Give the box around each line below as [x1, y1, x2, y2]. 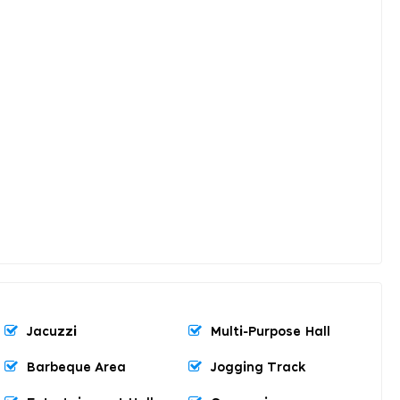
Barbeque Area [27, 361, 126, 374]
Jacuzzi [27, 325, 77, 338]
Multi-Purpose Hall [211, 325, 330, 338]
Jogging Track [211, 361, 305, 374]
